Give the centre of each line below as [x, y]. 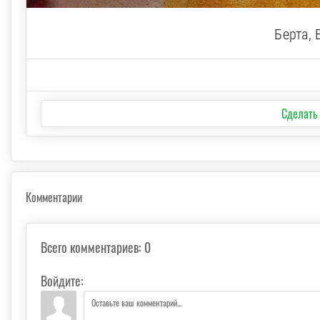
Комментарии [54, 197]
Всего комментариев [90, 247]
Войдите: [62, 281]
